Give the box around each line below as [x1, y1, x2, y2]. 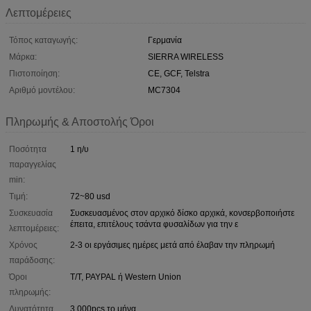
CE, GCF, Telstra [148, 68, 210, 78]
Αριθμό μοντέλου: [9, 85, 75, 95]
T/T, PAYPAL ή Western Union [70, 271, 181, 282]
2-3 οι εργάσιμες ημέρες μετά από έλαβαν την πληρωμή [70, 239, 275, 250]
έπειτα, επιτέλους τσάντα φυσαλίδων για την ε [70, 219, 238, 229]
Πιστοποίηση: [9, 68, 60, 78]
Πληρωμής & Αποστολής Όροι [6, 115, 154, 128]
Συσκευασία [9, 208, 53, 218]
